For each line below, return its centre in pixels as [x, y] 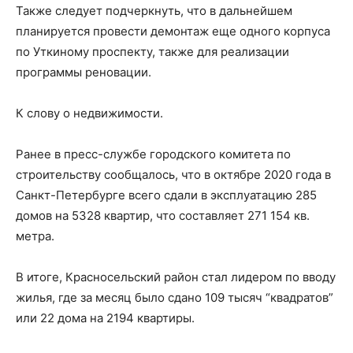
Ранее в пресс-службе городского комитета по [153, 154]
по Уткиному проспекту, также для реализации [152, 52]
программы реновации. [84, 72]
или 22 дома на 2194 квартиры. [105, 318]
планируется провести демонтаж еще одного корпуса [173, 31]
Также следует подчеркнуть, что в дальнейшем [154, 11]
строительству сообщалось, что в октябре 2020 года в [173, 175]
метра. [35, 236]
